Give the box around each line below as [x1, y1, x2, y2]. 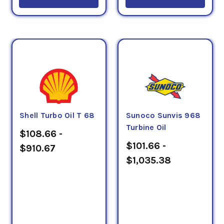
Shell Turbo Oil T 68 [19, 110, 94, 120]
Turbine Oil [125, 122, 166, 132]
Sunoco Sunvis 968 [125, 110, 200, 120]
